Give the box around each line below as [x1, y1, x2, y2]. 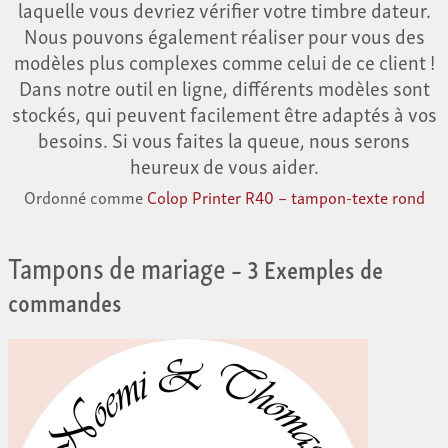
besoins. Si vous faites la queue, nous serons [38, 123, 410, 156]
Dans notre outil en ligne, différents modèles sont [18, 71, 430, 104]
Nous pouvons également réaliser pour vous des [23, 19, 425, 52]
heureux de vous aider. [129, 149, 319, 182]
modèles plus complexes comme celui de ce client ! [13, 45, 435, 78]
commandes [8, 279, 122, 322]
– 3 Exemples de [226, 246, 383, 289]
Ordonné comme [23, 183, 147, 211]
